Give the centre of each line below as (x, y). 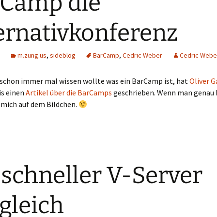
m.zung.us (32, 55)
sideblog (63, 55)
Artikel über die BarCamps (69, 93)
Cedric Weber (142, 55)
